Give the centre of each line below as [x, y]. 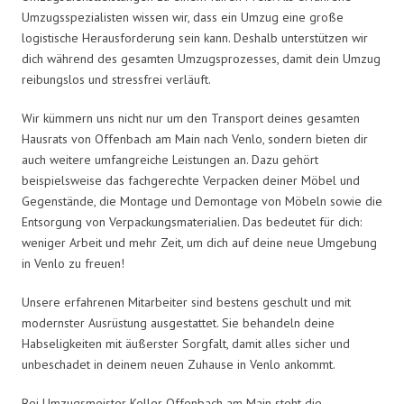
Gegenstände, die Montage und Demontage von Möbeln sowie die [202, 201]
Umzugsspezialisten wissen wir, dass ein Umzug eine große [183, 17]
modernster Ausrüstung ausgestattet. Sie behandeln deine [178, 322]
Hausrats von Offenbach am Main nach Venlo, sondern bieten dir [195, 138]
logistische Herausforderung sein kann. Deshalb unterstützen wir [195, 37]
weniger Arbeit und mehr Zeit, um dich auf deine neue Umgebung [199, 242]
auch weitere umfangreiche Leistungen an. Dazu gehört [170, 159]
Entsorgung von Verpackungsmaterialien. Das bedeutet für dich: [192, 221]
